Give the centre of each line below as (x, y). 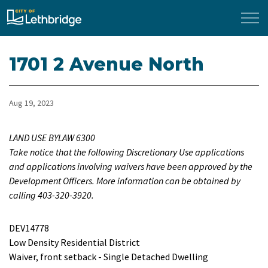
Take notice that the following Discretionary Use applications (127, 152)
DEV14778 (29, 228)
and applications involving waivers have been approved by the (131, 166)
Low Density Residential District (75, 242)
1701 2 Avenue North (106, 64)
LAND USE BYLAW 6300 (52, 138)
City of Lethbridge (118, 16)
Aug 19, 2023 (31, 103)
